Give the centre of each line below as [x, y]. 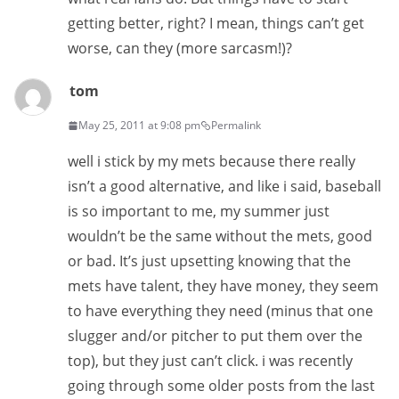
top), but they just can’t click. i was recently [210, 361]
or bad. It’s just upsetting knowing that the [209, 261]
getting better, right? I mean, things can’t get [216, 23]
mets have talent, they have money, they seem [223, 286]
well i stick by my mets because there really [212, 161]
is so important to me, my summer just [199, 211]
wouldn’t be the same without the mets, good [220, 236]
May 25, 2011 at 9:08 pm [139, 125]
